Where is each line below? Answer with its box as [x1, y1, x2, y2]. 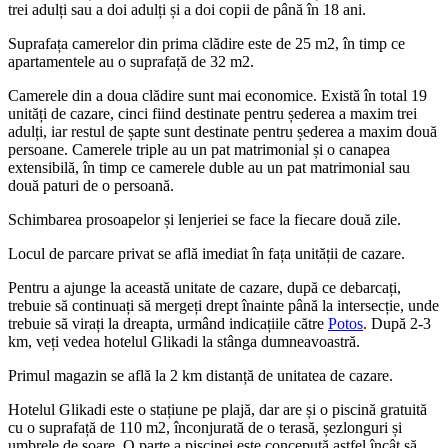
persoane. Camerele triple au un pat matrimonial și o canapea [8, 140, 390, 158]
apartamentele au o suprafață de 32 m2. [8, 52, 254, 70]
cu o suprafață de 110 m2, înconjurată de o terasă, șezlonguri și [8, 418, 402, 436]
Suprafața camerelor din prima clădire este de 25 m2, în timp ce [8, 34, 405, 52]
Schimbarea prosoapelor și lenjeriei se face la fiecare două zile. [8, 210, 401, 228]
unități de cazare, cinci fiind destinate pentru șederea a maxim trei [8, 104, 417, 122]
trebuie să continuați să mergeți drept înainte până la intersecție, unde [8, 296, 439, 314]
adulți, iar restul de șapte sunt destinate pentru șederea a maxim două [8, 122, 437, 140]
